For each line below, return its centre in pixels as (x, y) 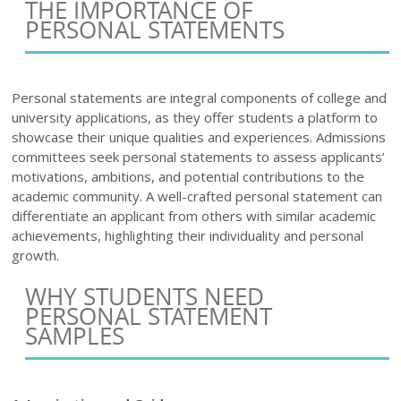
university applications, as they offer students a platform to (195, 117)
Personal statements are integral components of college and (200, 97)
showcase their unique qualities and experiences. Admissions (199, 137)
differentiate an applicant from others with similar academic (194, 215)
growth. (36, 255)
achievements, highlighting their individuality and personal (188, 235)
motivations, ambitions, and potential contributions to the (188, 176)
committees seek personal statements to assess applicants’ (199, 156)
